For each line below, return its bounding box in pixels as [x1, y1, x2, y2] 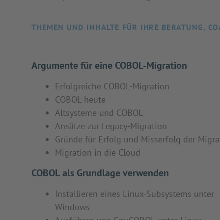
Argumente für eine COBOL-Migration [31, 59, 187, 72]
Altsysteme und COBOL [55, 107, 143, 118]
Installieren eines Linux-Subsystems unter [55, 188, 214, 199]
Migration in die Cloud [55, 147, 140, 158]
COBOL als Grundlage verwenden [31, 166, 169, 179]
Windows [55, 201, 90, 213]
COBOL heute [55, 94, 106, 105]
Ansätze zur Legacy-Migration [55, 120, 167, 132]
